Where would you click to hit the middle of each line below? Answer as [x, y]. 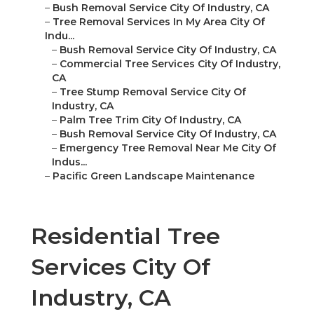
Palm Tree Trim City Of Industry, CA [150, 120]
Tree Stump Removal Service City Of [153, 92]
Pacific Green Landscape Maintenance [153, 176]
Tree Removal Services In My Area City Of [159, 22]
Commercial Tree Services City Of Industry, [170, 64]
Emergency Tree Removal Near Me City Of [168, 148]
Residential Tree [125, 236]
